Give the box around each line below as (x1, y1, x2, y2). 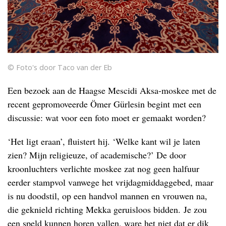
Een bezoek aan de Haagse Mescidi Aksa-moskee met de (8, 84, 216, 96)
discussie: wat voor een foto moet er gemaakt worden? (8, 111, 206, 124)
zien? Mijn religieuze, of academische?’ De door (8, 149, 186, 161)
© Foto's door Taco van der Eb (8, 63, 112, 72)
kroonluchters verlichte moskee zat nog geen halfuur (8, 162, 199, 175)
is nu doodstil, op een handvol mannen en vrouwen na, (8, 190, 207, 202)
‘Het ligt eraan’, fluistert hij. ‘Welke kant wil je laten (8, 135, 200, 147)
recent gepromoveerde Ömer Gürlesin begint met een (8, 98, 201, 110)
